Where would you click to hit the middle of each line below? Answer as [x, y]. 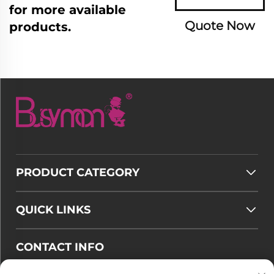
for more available [68, 9]
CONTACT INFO [60, 247]
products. [40, 27]
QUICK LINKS [53, 209]
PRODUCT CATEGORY [78, 172]
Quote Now [220, 25]
